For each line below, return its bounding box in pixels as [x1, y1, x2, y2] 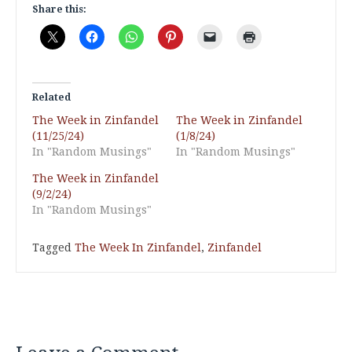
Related [32, 92, 71, 103]
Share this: [32, 4, 86, 15]
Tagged [32, 241, 75, 254]
